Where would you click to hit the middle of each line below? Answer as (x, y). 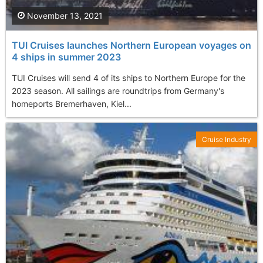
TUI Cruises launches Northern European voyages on (131, 45)
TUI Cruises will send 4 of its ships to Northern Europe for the (129, 78)
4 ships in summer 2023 (66, 57)
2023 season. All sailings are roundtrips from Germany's (118, 91)
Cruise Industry (227, 140)
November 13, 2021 (64, 16)
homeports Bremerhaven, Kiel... (72, 104)
